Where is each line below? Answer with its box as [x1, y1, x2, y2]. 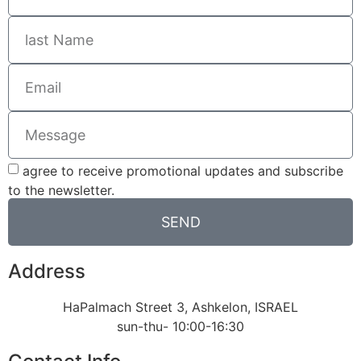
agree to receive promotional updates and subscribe [23, 163, 343, 179]
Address [8, 259, 85, 284]
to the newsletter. [8, 182, 114, 198]
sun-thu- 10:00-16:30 [117, 318, 244, 335]
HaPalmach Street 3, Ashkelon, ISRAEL [63, 299, 298, 316]
